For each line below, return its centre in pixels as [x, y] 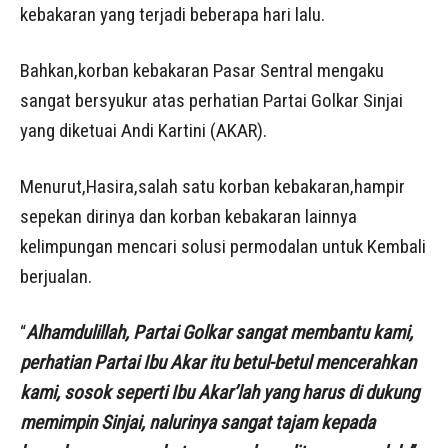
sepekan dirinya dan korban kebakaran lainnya [188, 216]
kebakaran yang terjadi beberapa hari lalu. [172, 14]
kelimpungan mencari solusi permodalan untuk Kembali [223, 246]
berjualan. [56, 276]
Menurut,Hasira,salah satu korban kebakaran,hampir [212, 186]
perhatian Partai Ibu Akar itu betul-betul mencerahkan [218, 362]
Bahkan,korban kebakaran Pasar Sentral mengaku [202, 70]
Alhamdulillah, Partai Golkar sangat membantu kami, [219, 332]
